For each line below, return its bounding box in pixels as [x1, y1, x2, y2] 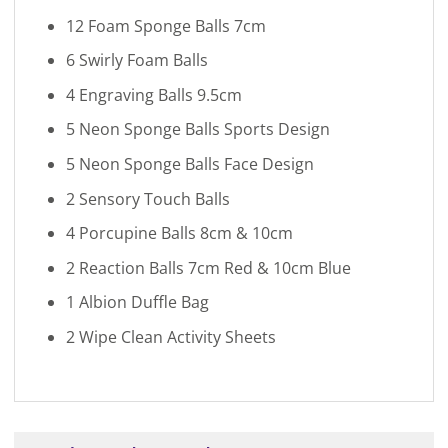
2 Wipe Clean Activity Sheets [65, 325, 276, 348]
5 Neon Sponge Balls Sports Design [65, 118, 330, 141]
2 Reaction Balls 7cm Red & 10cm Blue [65, 256, 351, 279]
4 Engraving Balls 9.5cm [65, 83, 242, 106]
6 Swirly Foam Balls [65, 49, 208, 72]
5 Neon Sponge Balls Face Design [65, 152, 314, 175]
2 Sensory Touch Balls [65, 187, 230, 210]
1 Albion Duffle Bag [65, 291, 209, 314]
